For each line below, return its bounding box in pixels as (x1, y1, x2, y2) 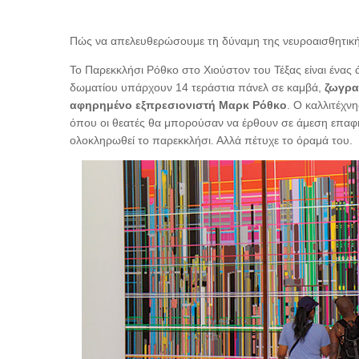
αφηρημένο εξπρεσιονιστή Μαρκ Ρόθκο (70, 99, 287, 111)
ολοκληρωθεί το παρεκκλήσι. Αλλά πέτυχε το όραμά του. (70, 134, 353, 147)
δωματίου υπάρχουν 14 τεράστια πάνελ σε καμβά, (70, 81, 325, 94)
